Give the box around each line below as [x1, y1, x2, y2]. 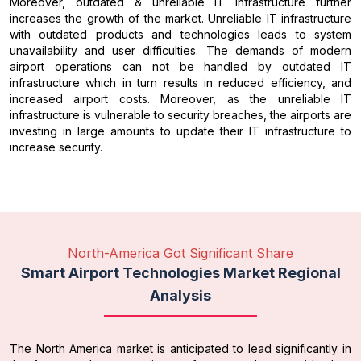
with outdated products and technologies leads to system [10, 27, 351, 42]
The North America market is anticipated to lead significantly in [10, 342, 351, 356]
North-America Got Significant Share [68, 245, 293, 262]
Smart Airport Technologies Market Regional [20, 264, 341, 282]
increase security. [10, 140, 102, 155]
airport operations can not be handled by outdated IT [10, 60, 351, 74]
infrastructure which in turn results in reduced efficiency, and [10, 76, 351, 90]
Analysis [150, 287, 211, 305]
